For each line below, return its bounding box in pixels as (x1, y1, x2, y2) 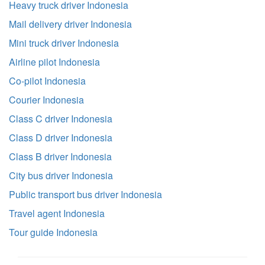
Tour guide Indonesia (9, 225, 98, 239)
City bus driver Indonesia (9, 169, 113, 182)
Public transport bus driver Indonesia (9, 188, 162, 201)
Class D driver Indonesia (9, 131, 112, 144)
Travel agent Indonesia (9, 206, 105, 220)
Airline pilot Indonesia (9, 55, 100, 69)
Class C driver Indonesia (9, 112, 112, 125)
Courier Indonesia (9, 93, 84, 106)
